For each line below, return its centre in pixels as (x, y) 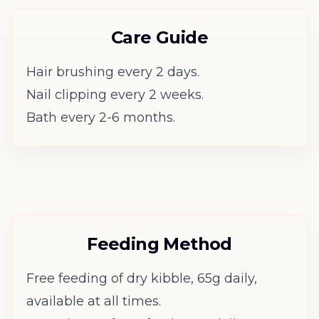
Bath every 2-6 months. (101, 117)
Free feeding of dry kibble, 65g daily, (142, 278)
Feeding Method (159, 244)
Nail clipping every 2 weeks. (115, 94)
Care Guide (159, 37)
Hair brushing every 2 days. (113, 72)
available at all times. (94, 301)
